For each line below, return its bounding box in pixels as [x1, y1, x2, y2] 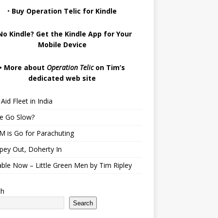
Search [73, 199, 93, 207]
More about [4, 63, 47, 72]
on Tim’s [93, 63, 126, 72]
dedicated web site [28, 73, 96, 83]
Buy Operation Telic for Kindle [12, 6, 117, 16]
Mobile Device [37, 40, 87, 49]
